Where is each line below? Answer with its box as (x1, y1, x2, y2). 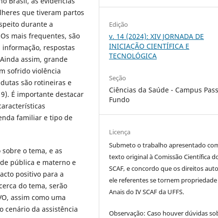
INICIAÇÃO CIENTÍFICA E (109, 41, 190, 51)
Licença (109, 127, 131, 136)
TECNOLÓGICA (109, 51, 157, 60)
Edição (109, 19, 128, 29)
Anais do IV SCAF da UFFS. (109, 187, 184, 196)
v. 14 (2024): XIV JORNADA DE (109, 31, 204, 41)
